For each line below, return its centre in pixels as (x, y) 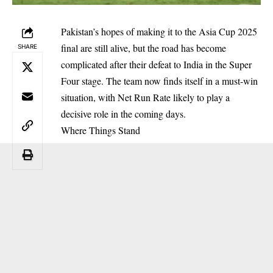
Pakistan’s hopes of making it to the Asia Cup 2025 (159, 31)
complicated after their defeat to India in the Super (156, 64)
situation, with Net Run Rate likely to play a (145, 97)
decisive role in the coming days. (123, 114)
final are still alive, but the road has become (144, 48)
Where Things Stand (101, 130)
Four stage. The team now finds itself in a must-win (159, 81)
